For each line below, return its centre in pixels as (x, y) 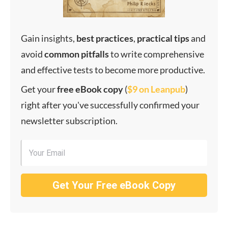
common (63, 54)
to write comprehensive (156, 54)
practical (155, 38)
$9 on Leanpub (156, 89)
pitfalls (95, 54)
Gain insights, (49, 38)
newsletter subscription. (69, 121)
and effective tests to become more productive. (113, 70)
